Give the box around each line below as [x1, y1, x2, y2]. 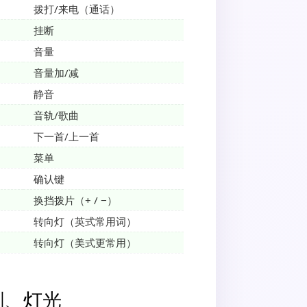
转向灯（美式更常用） [34, 236, 136, 250]
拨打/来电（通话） [34, 2, 120, 16]
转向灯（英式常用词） [34, 214, 136, 229]
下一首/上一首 [34, 130, 99, 144]
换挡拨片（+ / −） [34, 193, 117, 208]
